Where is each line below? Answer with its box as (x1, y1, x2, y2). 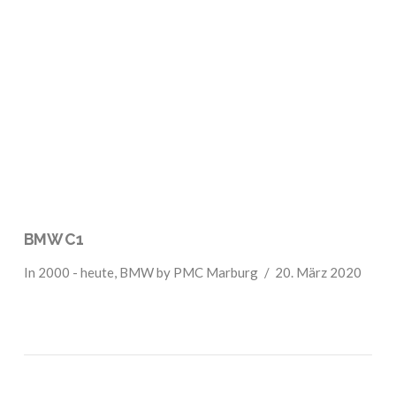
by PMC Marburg (153, 263, 258, 280)
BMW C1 (23, 229, 84, 248)
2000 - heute (37, 263, 114, 280)
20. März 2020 (275, 263, 362, 280)
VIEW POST (162, 126, 233, 141)
